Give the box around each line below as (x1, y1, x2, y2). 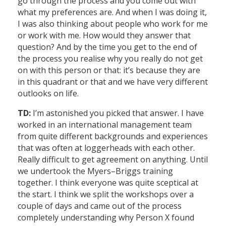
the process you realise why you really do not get (18, 53, 203, 65)
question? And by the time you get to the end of (18, 41, 197, 53)
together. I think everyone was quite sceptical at (18, 177, 198, 189)
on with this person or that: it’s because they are (18, 65, 200, 76)
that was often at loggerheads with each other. (18, 142, 195, 154)
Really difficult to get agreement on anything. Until (18, 154, 208, 165)
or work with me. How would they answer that (18, 30, 191, 41)
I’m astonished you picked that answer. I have (31, 107, 204, 119)
